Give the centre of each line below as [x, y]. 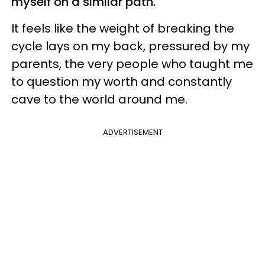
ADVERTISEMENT [132, 132]
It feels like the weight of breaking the [123, 28]
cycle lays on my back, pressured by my [130, 46]
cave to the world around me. [99, 99]
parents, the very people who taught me [132, 64]
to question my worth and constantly [122, 81]
